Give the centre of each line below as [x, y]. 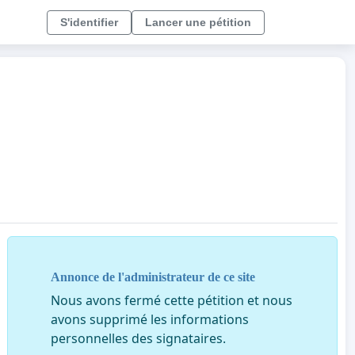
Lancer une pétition [198, 22]
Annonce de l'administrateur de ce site [153, 277]
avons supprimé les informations [149, 319]
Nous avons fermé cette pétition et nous [171, 300]
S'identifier [89, 22]
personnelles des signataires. [138, 338]
